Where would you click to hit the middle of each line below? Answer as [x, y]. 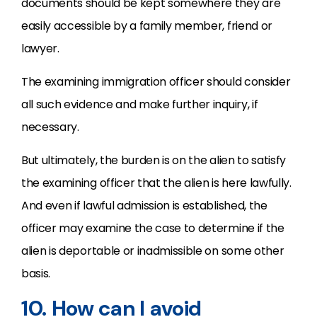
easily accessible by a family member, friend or [147, 26]
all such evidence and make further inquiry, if [140, 104]
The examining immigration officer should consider [156, 82]
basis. [36, 273]
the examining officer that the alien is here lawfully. [156, 183]
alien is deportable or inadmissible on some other [153, 251]
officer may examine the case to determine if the [153, 228]
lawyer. [40, 48]
